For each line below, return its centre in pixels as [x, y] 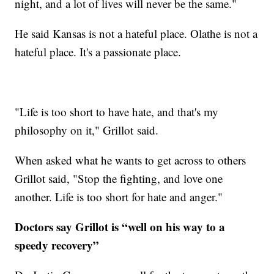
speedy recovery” [57, 245]
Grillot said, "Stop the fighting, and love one [119, 179]
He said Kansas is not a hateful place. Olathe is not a [136, 34]
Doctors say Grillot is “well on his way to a [120, 227]
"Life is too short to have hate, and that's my [117, 112]
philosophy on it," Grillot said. [89, 130]
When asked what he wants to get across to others [131, 160]
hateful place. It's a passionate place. [100, 52]
